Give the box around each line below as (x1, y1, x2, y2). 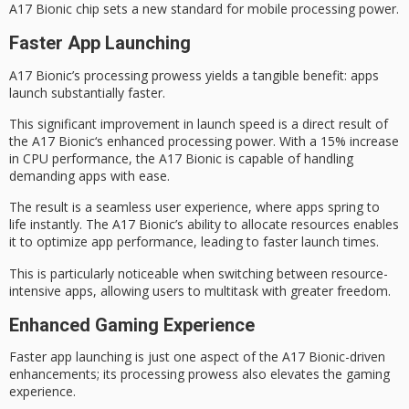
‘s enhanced (95, 132, 168, 150)
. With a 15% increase (273, 132, 399, 150)
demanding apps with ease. (9, 167, 170, 184)
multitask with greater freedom (204, 281, 388, 299)
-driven (345, 348, 385, 366)
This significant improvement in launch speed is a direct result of (9, 115, 388, 132)
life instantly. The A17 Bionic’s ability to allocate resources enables (9, 215, 399, 234)
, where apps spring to (248, 198, 380, 216)
